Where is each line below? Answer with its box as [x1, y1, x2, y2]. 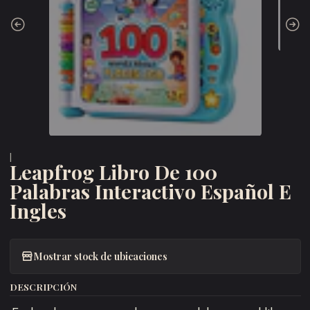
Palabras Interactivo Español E [9, 177, 291, 204]
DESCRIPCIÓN [9, 280, 77, 293]
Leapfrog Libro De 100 [9, 158, 217, 185]
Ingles [9, 197, 66, 224]
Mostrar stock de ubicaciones [33, 249, 167, 264]
